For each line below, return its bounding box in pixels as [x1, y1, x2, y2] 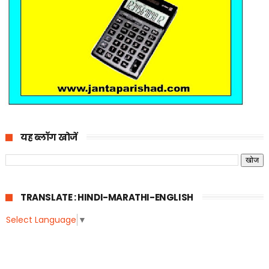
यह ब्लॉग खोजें [20, 131, 77, 144]
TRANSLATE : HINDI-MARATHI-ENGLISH [20, 191, 193, 204]
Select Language [5, 214, 76, 226]
